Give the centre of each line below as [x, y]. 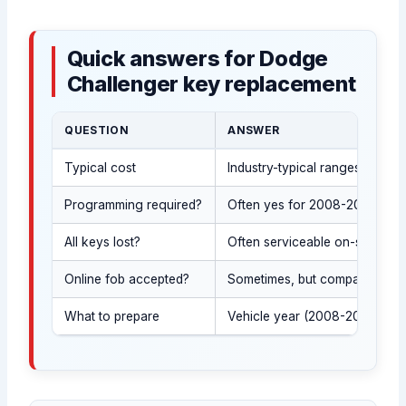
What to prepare [112, 317]
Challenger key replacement [211, 84]
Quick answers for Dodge [198, 59]
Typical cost [101, 168]
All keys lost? [103, 242]
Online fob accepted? [127, 280]
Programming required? [134, 205]
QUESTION [97, 131]
